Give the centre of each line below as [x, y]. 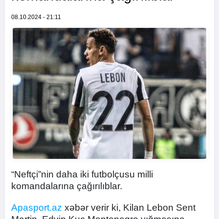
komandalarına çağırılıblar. [67, 186]
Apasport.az [37, 208]
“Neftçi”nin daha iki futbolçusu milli [82, 174]
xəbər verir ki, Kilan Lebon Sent [129, 208]
